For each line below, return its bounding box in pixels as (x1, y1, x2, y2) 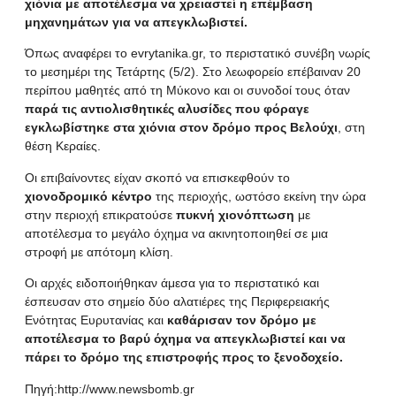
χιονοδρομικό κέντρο (25, 188, 152, 203)
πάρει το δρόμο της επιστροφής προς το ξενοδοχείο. (25, 350, 343, 365)
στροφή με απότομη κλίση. (25, 244, 173, 259)
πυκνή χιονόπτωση (176, 207, 294, 222)
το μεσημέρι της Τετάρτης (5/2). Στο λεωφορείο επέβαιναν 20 (25, 65, 361, 80)
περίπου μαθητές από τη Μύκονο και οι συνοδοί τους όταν (25, 83, 350, 98)
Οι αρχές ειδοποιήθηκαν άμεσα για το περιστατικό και (25, 276, 319, 291)
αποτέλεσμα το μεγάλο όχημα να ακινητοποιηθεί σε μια (25, 225, 328, 240)
